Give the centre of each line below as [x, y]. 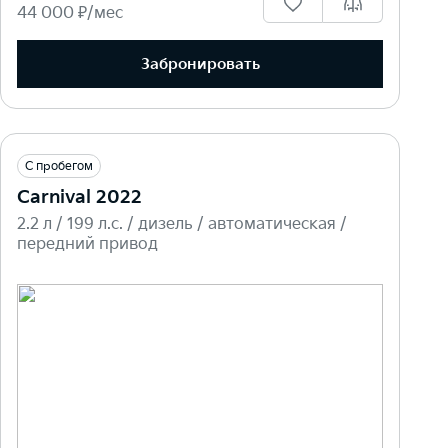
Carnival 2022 [79, 198]
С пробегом [59, 167]
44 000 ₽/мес [70, 14]
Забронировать [200, 64]
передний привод [87, 245]
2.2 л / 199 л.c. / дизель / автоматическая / [182, 225]
